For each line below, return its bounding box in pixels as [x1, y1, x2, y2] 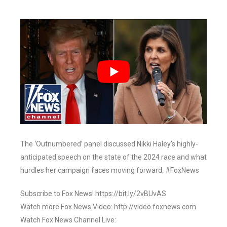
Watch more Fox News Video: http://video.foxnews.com [20, 203, 196, 211]
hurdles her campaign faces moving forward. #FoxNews [20, 166, 199, 175]
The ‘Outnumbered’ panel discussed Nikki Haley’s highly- [20, 140, 198, 148]
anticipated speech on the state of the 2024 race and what [20, 153, 207, 162]
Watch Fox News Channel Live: [20, 216, 116, 224]
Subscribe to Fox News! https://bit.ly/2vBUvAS [20, 190, 166, 198]
